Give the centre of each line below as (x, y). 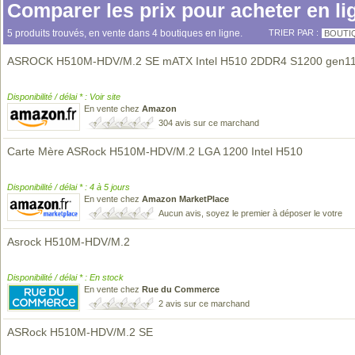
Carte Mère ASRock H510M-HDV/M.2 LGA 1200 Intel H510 (155, 151)
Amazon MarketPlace (185, 199)
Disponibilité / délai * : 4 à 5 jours (69, 187)
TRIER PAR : (294, 32)
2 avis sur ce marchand (204, 303)
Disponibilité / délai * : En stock (65, 277)
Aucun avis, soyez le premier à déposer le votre (250, 213)
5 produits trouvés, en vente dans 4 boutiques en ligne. (125, 33)
